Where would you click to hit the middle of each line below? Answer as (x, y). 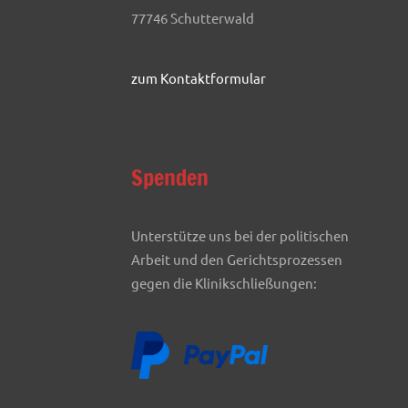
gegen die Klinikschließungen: (224, 283)
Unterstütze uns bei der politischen (240, 236)
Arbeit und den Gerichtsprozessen (237, 260)
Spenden (170, 178)
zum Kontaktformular (199, 78)
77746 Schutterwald (193, 18)
